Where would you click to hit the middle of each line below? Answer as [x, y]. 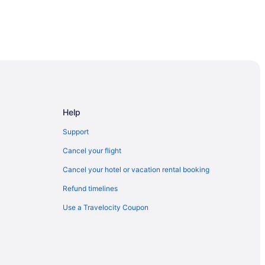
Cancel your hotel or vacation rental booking [136, 169]
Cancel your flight [92, 150]
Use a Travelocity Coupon [106, 207]
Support [76, 131]
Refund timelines [90, 188]
